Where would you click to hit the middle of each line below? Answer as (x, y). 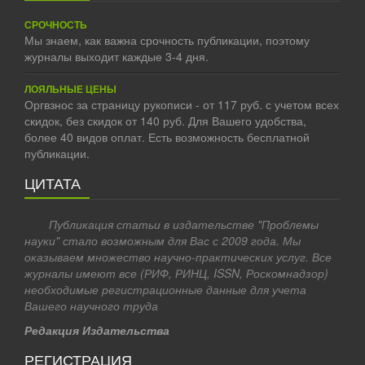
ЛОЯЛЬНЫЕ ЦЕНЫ (70, 89)
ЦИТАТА (53, 182)
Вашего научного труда (91, 306)
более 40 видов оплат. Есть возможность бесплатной (167, 137)
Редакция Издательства (97, 330)
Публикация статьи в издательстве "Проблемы (184, 224)
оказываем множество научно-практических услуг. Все (178, 257)
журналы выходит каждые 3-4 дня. (117, 56)
